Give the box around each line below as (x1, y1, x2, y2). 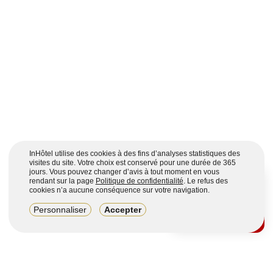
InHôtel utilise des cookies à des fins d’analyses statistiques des (29, 149, 240, 158)
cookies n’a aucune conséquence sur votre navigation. (29, 185, 210, 194)
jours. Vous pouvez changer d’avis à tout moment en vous (29, 167, 219, 176)
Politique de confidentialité (95, 176, 183, 185)
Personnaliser (34, 205, 87, 214)
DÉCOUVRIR (114, 207, 159, 216)
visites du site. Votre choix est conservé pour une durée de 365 (29, 158, 236, 167)
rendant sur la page (29, 176, 96, 185)
